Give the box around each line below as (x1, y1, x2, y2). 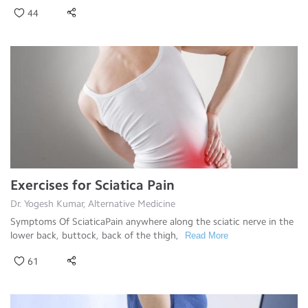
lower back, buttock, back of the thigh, (10, 229, 181, 241)
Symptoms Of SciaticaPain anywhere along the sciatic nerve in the (10, 215, 294, 228)
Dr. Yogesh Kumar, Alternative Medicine (10, 197, 175, 210)
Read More (185, 230, 228, 241)
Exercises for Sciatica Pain (10, 176, 175, 193)
